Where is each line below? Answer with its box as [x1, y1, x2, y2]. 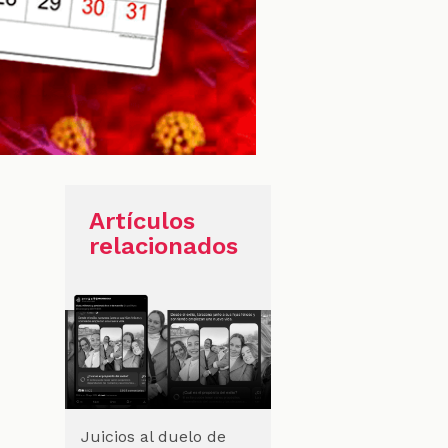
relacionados [88, 231, 239, 260]
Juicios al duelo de [80, 426, 226, 446]
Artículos [88, 206, 195, 235]
